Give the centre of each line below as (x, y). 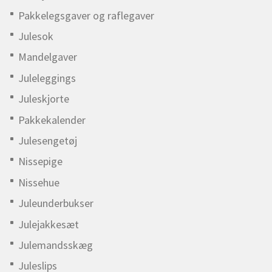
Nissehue (39, 182)
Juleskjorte (44, 99)
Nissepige (40, 161)
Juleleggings (47, 78)
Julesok (36, 36)
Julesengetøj (48, 140)
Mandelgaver (48, 57)
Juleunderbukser (56, 203)
